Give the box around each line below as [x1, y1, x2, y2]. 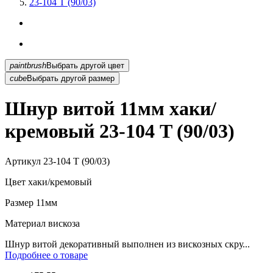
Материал [5, 218, 46, 229]
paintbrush [10, 60, 46, 70]
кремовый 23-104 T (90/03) [5, 120, 235, 143]
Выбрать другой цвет [108, 60, 124, 70]
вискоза [46, 218, 80, 229]
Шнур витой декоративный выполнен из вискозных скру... [5, 238, 250, 249]
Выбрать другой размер [27, 73, 115, 83]
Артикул [5, 155, 41, 166]
